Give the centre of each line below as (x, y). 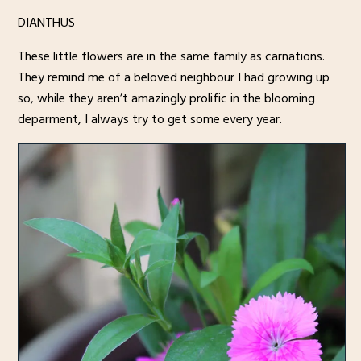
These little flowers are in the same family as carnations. (171, 56)
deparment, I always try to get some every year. (149, 119)
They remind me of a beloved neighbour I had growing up (173, 77)
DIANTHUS (46, 22)
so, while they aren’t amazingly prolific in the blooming (166, 98)
